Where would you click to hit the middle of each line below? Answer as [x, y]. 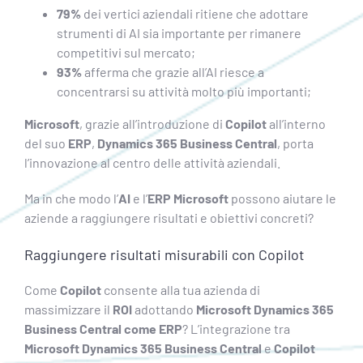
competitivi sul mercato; [126, 52]
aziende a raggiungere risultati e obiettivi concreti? [169, 217]
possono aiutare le [282, 198]
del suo [46, 143]
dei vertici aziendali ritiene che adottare [194, 13]
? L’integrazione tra [236, 328]
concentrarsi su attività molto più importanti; [184, 91]
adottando [164, 309]
